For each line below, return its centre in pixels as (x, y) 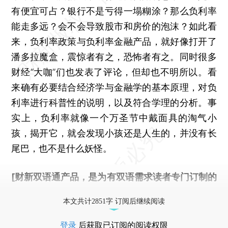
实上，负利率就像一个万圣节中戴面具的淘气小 (114, 118)
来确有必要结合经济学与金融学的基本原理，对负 (114, 87)
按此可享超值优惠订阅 (105, 192)
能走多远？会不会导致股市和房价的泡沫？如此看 (114, 26)
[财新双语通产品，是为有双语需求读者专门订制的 (114, 177)
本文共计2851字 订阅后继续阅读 (114, 201)
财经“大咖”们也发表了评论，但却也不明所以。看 (114, 72)
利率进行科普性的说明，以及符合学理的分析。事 (114, 102)
